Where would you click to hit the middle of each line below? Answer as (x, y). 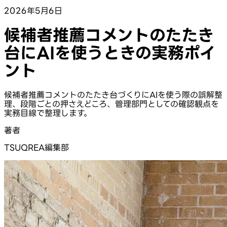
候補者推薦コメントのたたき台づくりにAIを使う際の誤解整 (113, 94)
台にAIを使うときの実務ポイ (110, 53)
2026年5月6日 (33, 11)
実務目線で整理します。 (48, 113)
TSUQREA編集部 (36, 147)
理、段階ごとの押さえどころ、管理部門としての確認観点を (111, 104)
